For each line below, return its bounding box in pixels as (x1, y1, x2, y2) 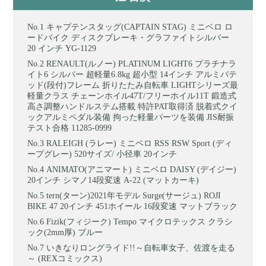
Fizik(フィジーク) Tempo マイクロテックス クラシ (46, 217, 233, 226)
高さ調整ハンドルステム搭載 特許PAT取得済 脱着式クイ (27, 102, 238, 111)
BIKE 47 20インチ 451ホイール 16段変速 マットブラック (27, 201, 238, 211)
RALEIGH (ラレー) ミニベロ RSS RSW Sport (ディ (46, 138, 233, 148)
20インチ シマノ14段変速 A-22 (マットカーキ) (27, 175, 199, 185)
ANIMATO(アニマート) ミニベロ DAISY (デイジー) (46, 164, 237, 174)
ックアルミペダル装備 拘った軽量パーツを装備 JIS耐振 (27, 112, 235, 122)
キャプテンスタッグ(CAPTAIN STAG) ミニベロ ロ (46, 22, 233, 31)
